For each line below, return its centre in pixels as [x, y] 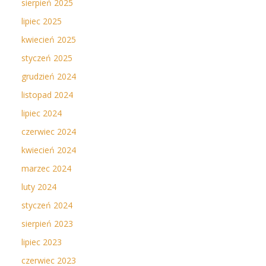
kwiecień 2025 [49, 39]
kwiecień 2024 [49, 150]
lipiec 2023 [42, 242]
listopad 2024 [47, 95]
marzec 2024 [46, 168]
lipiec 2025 [42, 21]
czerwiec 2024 [49, 132]
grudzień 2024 [49, 76]
